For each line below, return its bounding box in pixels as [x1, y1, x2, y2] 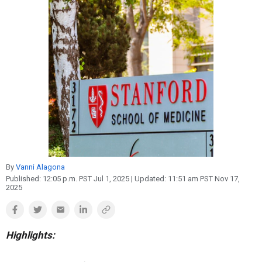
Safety [17, 30, 44, 41]
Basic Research [17, 14, 81, 25]
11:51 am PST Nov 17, [168, 174, 240, 183]
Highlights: [6, 229, 57, 241]
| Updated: [129, 174, 166, 183]
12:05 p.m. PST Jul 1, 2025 [43, 174, 129, 183]
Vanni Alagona [16, 163, 65, 171]
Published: [6, 174, 43, 183]
